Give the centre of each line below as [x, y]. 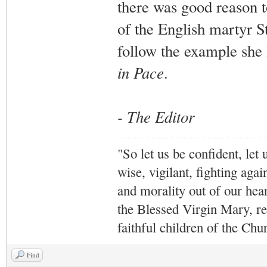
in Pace [140, 72]
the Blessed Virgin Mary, [187, 209]
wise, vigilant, [156, 172]
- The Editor [156, 117]
